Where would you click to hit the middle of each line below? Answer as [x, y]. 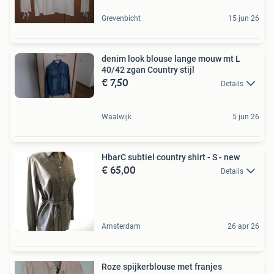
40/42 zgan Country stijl [148, 69]
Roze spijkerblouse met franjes [162, 266]
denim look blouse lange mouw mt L [171, 58]
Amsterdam [121, 226]
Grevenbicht [121, 18]
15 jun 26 [244, 18]
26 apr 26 [243, 226]
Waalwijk [117, 117]
